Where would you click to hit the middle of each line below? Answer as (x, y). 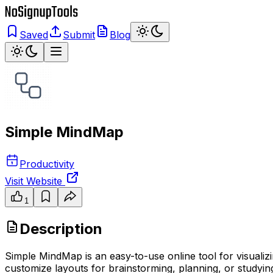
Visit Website (35, 181)
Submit (79, 35)
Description (61, 229)
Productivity (47, 164)
